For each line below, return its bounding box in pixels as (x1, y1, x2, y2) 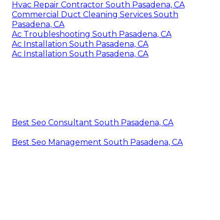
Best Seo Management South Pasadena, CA (12, 137, 183, 147)
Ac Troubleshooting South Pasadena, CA (12, 29, 171, 39)
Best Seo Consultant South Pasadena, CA (12, 118, 173, 128)
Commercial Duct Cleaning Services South (12, 10, 178, 20)
